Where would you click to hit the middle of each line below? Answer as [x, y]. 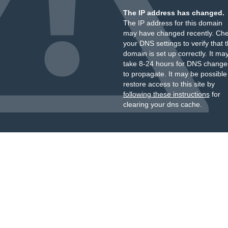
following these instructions [166, 94]
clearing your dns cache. [162, 104]
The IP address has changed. [174, 13]
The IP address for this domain [173, 23]
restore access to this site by [169, 84]
